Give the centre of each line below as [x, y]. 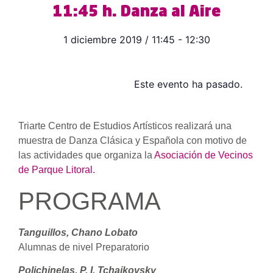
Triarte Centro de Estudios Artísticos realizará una [125, 126]
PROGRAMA [90, 201]
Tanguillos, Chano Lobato [78, 232]
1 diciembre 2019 [102, 40]
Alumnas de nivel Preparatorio [84, 247]
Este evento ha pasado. [188, 84]
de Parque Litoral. [57, 170]
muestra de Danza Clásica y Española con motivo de [133, 141]
